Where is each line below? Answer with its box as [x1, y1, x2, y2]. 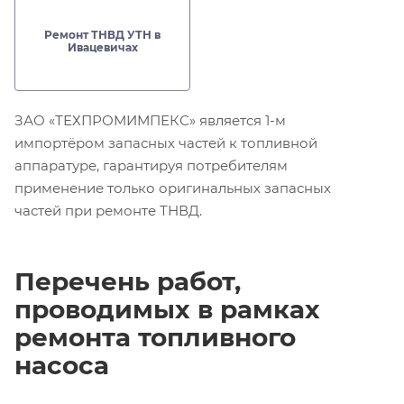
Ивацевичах [67, 40, 138, 54]
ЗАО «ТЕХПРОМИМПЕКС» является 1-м [14, 111, 286, 129]
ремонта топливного [14, 321, 296, 353]
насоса [14, 349, 109, 381]
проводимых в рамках [14, 293, 320, 325]
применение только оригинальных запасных [14, 179, 331, 197]
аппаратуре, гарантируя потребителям [14, 156, 288, 174]
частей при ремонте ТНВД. [14, 201, 202, 219]
